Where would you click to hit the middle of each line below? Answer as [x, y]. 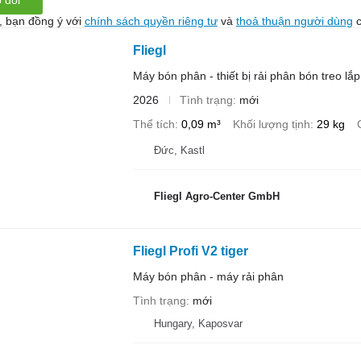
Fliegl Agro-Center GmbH [216, 196]
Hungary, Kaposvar [198, 323]
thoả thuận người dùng [294, 21]
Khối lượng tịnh [271, 124]
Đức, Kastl [179, 150]
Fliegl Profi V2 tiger [190, 251]
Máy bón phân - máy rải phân [208, 276]
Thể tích [154, 124]
